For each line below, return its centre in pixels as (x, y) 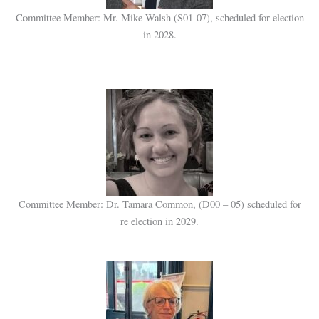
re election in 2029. (159, 221)
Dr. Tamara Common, (151, 204)
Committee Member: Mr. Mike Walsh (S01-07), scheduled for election (159, 18)
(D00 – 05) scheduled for (248, 204)
